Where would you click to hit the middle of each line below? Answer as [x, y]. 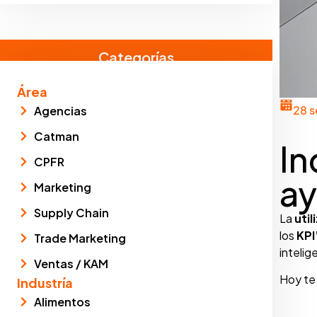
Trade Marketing [80, 238]
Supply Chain [71, 212]
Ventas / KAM [71, 263]
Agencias [60, 110]
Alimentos [62, 301]
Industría [45, 282]
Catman [56, 136]
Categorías [136, 57]
